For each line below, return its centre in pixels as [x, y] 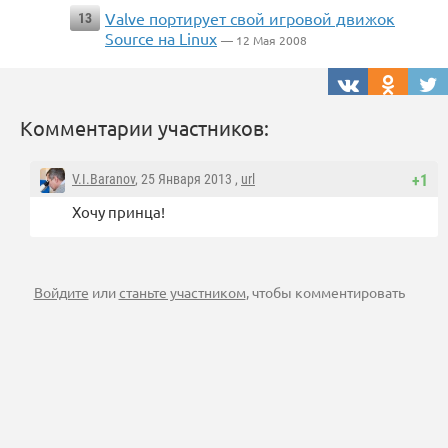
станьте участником [182, 292]
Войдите [61, 292]
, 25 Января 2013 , [188, 179]
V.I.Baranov [103, 179]
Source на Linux [161, 38]
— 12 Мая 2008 [264, 40]
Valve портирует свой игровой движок [250, 18]
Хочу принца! [118, 212]
